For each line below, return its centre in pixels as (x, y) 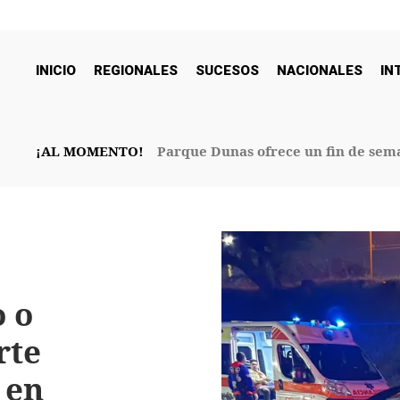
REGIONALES (136, 71)
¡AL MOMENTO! (90, 151)
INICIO (56, 71)
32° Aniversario (209, 174)
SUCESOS (227, 71)
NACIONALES (320, 71)
